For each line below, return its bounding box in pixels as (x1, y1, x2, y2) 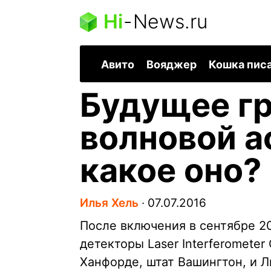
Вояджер (146, 58, 197, 71)
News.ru (133, 10, 207, 33)
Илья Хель (80, 196, 139, 211)
